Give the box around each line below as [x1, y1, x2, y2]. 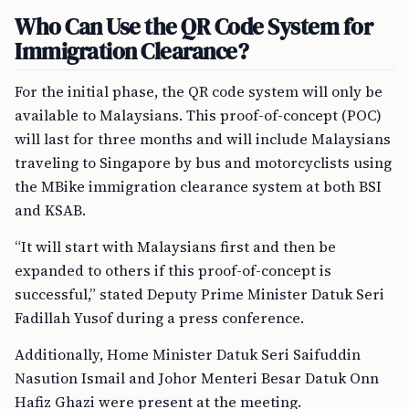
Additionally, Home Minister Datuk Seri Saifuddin [15, 343, 361, 364]
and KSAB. [15, 199, 86, 220]
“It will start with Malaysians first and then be [15, 236, 336, 257]
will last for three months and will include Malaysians [15, 128, 391, 149]
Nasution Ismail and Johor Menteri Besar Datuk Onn [15, 367, 379, 388]
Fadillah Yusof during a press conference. [15, 307, 304, 328]
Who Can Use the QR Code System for [15, 10, 373, 42]
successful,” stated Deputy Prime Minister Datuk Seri [15, 283, 384, 304]
